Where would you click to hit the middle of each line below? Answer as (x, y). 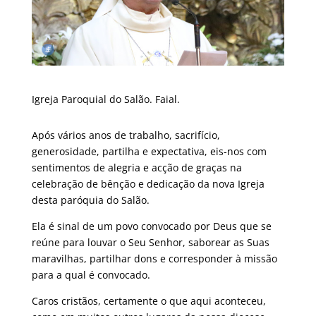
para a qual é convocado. (91, 274)
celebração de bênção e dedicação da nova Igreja (148, 183)
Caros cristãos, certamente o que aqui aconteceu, (148, 300)
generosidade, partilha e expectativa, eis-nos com (149, 151)
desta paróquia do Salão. (90, 200)
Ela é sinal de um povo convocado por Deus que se (151, 226)
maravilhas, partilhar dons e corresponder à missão (154, 258)
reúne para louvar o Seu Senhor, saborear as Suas (150, 242)
